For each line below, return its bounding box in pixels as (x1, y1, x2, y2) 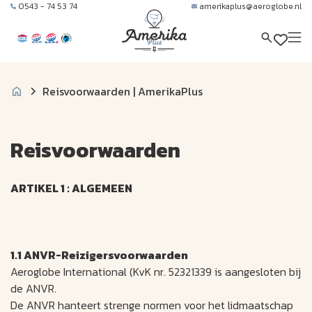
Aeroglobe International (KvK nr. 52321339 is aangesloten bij (10, 263, 301, 281)
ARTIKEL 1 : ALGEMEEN (10, 180, 132, 197)
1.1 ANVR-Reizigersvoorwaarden (10, 247, 188, 264)
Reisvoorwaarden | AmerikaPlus (42, 82, 203, 100)
